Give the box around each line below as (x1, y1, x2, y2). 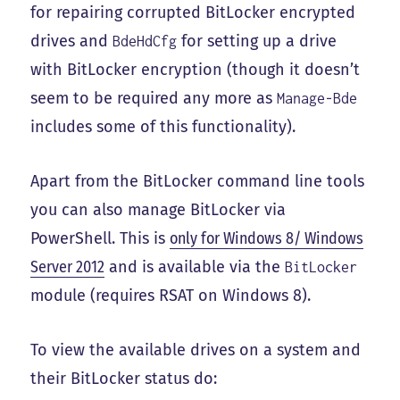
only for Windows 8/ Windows (170, 229, 364, 249)
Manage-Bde (277, 90, 358, 107)
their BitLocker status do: (30, 368, 218, 388)
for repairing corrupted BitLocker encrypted (30, 3, 356, 23)
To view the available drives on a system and (30, 339, 362, 360)
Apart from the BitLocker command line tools (30, 171, 365, 192)
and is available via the (104, 257, 286, 278)
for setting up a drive (177, 31, 337, 52)
